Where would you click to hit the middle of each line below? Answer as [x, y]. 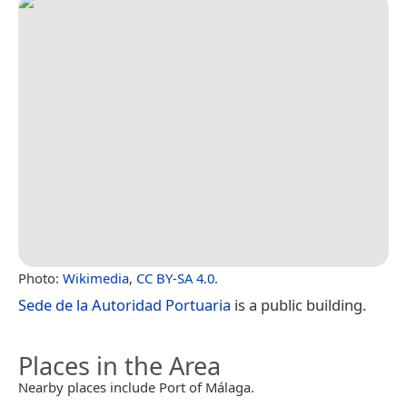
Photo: [40, 278]
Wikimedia [96, 278]
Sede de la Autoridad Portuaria [124, 305]
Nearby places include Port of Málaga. [136, 387]
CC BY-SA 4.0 [175, 278]
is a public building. [298, 305]
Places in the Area [119, 366]
